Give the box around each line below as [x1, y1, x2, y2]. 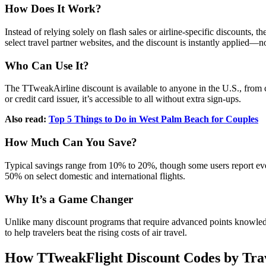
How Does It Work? [5, 2, 102, 15]
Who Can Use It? [5, 59, 89, 72]
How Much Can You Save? [5, 136, 137, 149]
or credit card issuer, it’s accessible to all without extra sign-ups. [5, 94, 241, 104]
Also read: [5, 114, 49, 125]
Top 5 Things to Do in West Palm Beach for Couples [49, 114, 258, 125]
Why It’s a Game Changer [5, 192, 133, 205]
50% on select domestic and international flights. [5, 170, 185, 181]
